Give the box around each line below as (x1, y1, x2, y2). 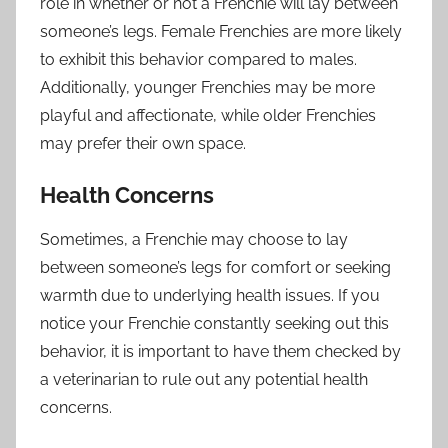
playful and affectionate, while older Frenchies (40, 105, 376, 125)
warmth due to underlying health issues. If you (40, 286, 380, 306)
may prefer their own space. (40, 133, 246, 153)
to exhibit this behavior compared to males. (40, 49, 357, 69)
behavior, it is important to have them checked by (40, 342, 401, 362)
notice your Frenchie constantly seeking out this (40, 314, 389, 334)
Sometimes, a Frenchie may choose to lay (40, 230, 348, 250)
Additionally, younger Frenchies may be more (40, 77, 375, 97)
